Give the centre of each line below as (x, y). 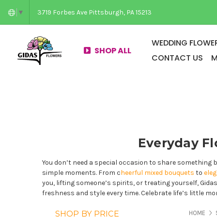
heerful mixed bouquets (157, 172)
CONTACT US (177, 58)
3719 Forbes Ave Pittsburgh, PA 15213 (95, 12)
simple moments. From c (81, 172)
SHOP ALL (113, 51)
